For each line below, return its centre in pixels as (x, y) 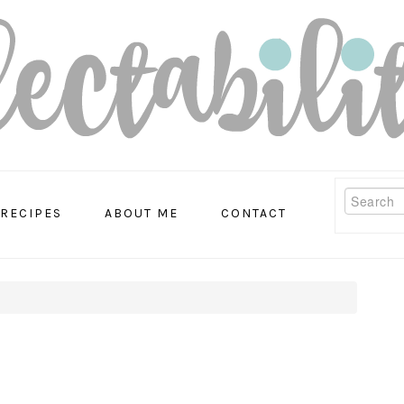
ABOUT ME (142, 214)
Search (370, 195)
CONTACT (254, 214)
